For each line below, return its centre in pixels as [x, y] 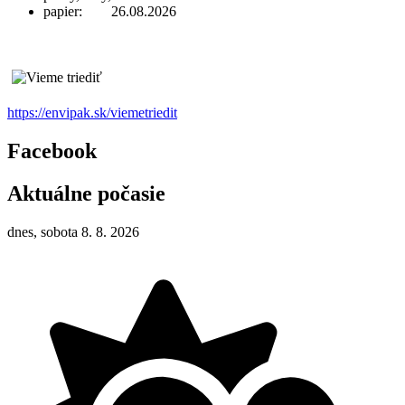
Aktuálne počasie [86, 193]
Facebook [52, 151]
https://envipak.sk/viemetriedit [92, 113]
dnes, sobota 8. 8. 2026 [73, 231]
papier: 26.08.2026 [110, 12]
